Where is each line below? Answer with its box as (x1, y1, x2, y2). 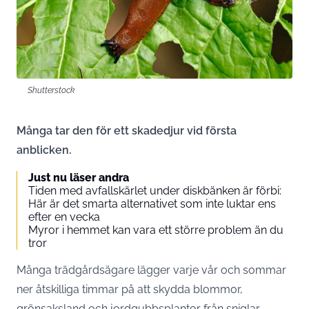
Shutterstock (28, 84, 74, 95)
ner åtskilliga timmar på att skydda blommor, (17, 282, 243, 296)
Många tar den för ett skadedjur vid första (17, 123, 237, 137)
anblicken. (17, 143, 71, 157)
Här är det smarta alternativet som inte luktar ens (28, 197, 276, 210)
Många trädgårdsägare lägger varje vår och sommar (17, 263, 286, 277)
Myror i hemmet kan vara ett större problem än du (28, 223, 283, 237)
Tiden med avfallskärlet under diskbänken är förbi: (28, 183, 281, 197)
